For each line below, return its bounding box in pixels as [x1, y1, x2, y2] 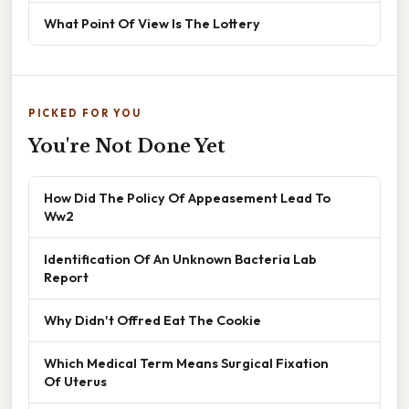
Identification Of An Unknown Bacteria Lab [44, 249, 317, 267]
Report [44, 267, 89, 286]
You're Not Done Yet [28, 134, 225, 157]
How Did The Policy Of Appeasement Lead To [44, 188, 330, 206]
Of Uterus [44, 372, 107, 390]
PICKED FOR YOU [28, 106, 142, 120]
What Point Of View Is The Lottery [44, 14, 260, 32]
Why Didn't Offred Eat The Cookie [44, 310, 261, 329]
